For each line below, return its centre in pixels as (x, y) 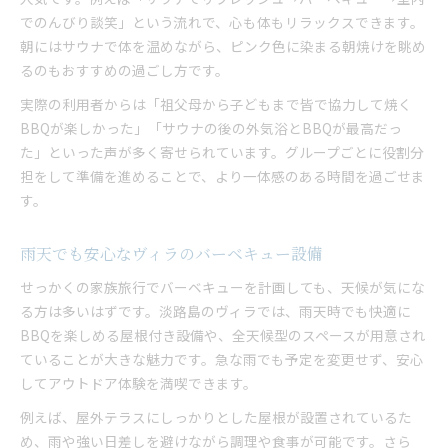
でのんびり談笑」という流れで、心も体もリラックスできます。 (222, 22)
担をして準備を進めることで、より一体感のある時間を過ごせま (222, 176)
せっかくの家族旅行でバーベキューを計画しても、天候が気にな (222, 287)
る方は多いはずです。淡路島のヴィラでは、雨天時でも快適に (215, 311)
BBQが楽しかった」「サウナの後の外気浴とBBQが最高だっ (211, 128)
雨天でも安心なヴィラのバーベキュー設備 (171, 253)
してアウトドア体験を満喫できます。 (138, 383)
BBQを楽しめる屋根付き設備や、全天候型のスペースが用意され (223, 335)
